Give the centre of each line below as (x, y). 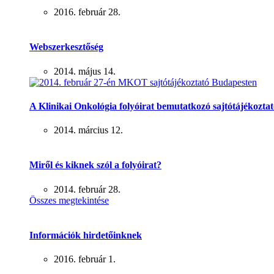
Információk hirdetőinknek (86, 235)
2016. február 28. (87, 12)
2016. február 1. (85, 259)
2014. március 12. (88, 130)
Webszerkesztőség (66, 47)
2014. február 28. (87, 189)
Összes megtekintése (69, 200)
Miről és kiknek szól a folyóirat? (95, 165)
